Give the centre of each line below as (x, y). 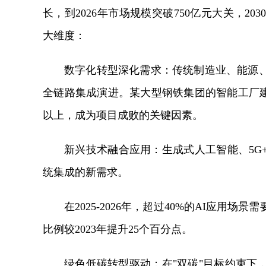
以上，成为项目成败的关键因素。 (123, 115)
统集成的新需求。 (85, 172)
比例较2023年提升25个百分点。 (118, 229)
